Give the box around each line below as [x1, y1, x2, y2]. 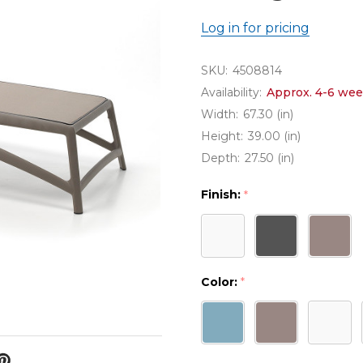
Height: [201, 129, 243, 143]
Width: [201, 107, 238, 122]
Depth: [201, 151, 240, 165]
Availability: [201, 85, 262, 100]
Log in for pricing [201, 20, 310, 36]
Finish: [201, 187, 244, 202]
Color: [201, 274, 241, 289]
